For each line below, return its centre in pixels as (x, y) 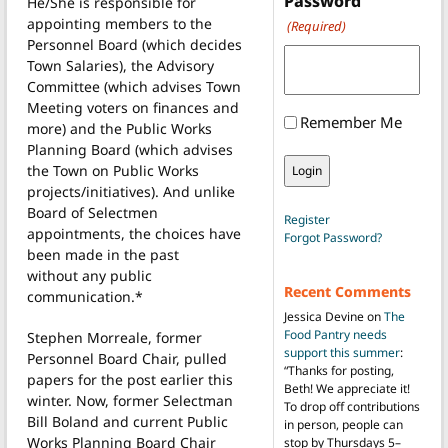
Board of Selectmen (92, 212)
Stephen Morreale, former (114, 337)
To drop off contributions (351, 407)
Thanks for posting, (340, 371)
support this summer (341, 353)
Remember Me (350, 122)
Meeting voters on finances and (133, 107)
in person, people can (343, 425)
